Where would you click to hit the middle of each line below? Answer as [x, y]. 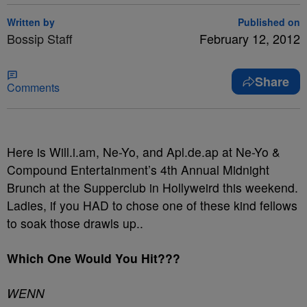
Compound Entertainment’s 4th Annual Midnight [138, 170]
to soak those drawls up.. [75, 223]
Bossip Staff [40, 38]
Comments [33, 87]
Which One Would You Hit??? [94, 258]
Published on [269, 22]
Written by [31, 22]
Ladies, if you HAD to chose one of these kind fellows [152, 205]
